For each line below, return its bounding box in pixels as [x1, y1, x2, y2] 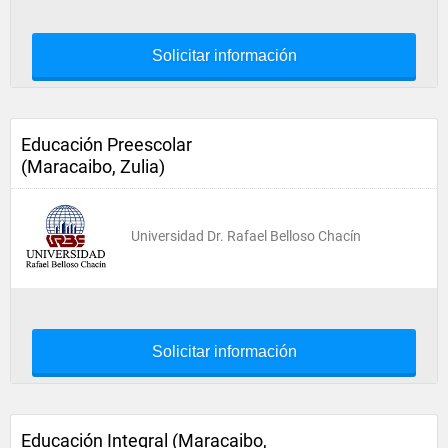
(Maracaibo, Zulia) [21, 156, 165, 177]
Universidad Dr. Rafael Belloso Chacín [131, 228, 361, 244]
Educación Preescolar [21, 134, 192, 155]
